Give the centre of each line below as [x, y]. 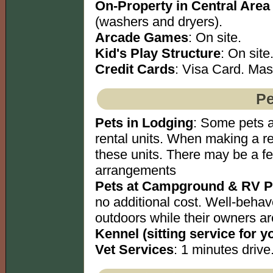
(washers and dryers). [159, 22]
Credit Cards [135, 69]
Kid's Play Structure [158, 54]
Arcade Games [142, 38]
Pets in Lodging [144, 123]
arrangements [136, 171]
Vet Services [134, 250]
